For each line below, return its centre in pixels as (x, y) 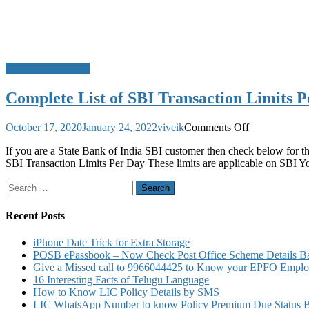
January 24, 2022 (120, 127)
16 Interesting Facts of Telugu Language (121, 280)
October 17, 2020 (44, 127)
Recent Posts (35, 215)
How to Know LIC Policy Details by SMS (126, 292)
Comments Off (217, 127)
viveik (171, 127)
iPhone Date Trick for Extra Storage (111, 243)
